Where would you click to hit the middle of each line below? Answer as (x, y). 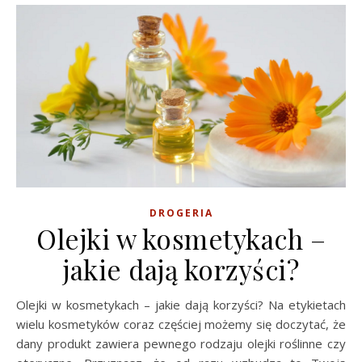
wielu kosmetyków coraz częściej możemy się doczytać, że (181, 324)
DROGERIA (181, 213)
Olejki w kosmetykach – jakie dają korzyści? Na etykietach (21, 304)
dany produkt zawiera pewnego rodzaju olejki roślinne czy (181, 343)
